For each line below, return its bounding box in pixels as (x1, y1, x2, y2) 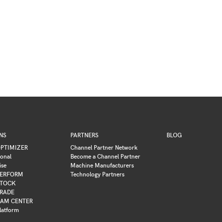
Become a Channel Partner (70, 152, 140, 161)
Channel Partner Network (70, 143, 138, 152)
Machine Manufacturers (70, 161, 134, 169)
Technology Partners (70, 170, 124, 178)
